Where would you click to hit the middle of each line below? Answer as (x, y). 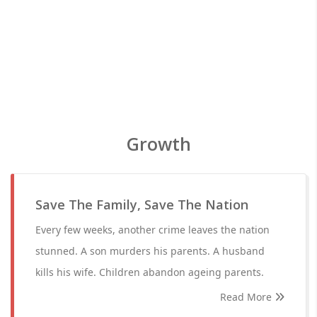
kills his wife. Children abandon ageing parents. (150, 272)
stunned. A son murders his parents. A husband (150, 251)
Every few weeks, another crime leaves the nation (152, 230)
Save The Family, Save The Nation (142, 204)
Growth (158, 144)
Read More (247, 297)
